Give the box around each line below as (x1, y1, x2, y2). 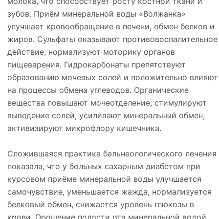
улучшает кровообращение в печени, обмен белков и (7, 21, 215, 31)
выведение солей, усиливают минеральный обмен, (7, 110, 205, 120)
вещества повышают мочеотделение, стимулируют (7, 97, 207, 108)
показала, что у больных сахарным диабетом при (7, 161, 200, 171)
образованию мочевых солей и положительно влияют (7, 72, 218, 82)
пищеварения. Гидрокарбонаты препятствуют (7, 59, 186, 69)
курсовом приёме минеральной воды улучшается (7, 174, 201, 184)
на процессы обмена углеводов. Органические (7, 85, 189, 95)
